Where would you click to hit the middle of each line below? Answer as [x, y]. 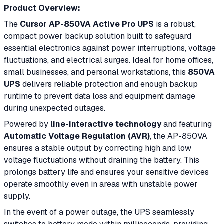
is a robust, [175, 24]
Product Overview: [42, 8]
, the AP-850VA [179, 136]
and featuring [187, 124]
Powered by [27, 124]
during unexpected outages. [55, 108]
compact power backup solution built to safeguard [98, 36]
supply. [17, 196]
